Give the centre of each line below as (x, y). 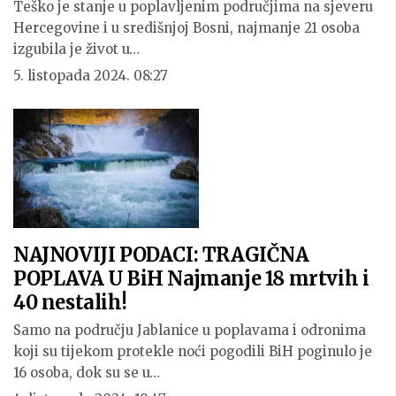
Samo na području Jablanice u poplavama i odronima (190, 330)
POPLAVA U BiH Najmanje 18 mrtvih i (191, 278)
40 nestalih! (70, 302)
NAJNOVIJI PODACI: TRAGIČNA (161, 254)
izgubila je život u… (76, 49)
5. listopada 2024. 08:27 (91, 76)
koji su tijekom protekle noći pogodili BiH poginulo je (193, 351)
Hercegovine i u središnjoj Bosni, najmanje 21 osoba (187, 28)
